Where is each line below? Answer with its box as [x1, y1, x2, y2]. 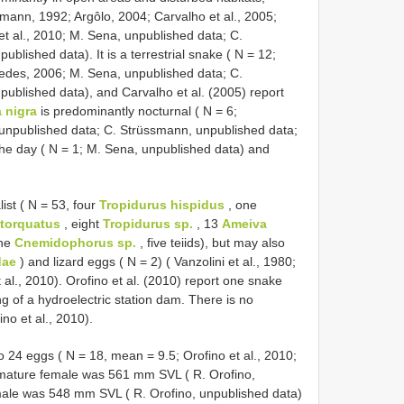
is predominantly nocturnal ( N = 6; [37, 103, 237, 118]
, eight [60, 216, 103, 231]
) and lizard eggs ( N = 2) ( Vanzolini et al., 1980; [16, 253, 296, 269]
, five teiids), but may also [136, 234, 285, 250]
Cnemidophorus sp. [14, 234, 136, 250]
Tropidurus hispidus [99, 197, 225, 212]
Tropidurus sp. [103, 216, 193, 231]
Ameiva [222, 216, 267, 231]
